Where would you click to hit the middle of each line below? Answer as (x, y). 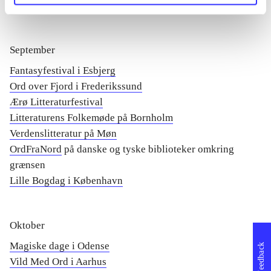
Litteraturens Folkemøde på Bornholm (91, 118)
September (32, 50)
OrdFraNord (36, 149)
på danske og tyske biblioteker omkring (148, 149)
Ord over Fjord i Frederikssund (76, 86)
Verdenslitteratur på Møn (63, 133)
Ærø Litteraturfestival (56, 102)
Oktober (27, 225)
